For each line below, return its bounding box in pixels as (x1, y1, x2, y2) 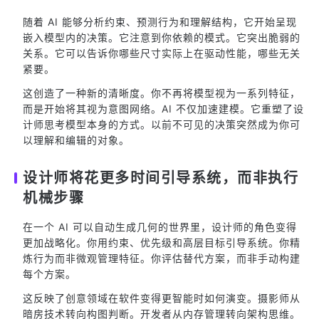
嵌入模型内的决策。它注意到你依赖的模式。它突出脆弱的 (23, 31, 300, 43)
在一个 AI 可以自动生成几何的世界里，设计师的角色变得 (23, 221, 297, 233)
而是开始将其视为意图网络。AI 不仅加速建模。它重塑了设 (23, 103, 304, 115)
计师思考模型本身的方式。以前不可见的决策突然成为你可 (23, 118, 300, 130)
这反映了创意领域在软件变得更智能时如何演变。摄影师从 (23, 292, 300, 304)
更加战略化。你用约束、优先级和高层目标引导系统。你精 (23, 236, 300, 249)
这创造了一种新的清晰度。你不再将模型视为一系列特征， (23, 87, 300, 99)
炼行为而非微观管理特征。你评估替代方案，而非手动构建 (23, 252, 300, 264)
